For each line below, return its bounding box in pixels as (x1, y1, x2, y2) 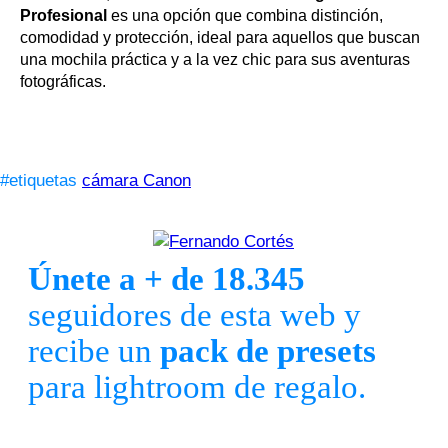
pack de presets (160, 333, 376, 370)
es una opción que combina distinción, (107, 7, 383, 25)
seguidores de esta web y (28, 297, 361, 334)
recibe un (28, 333, 160, 370)
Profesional (20, 7, 107, 25)
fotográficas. (20, 73, 106, 91)
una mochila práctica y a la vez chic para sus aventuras (20, 51, 410, 69)
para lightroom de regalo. (28, 369, 366, 406)
